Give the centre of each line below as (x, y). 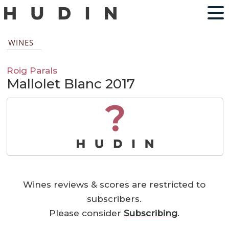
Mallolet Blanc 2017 (71, 84)
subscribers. (114, 199)
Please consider (87, 213)
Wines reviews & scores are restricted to (114, 185)
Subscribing (151, 213)
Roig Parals (32, 71)
